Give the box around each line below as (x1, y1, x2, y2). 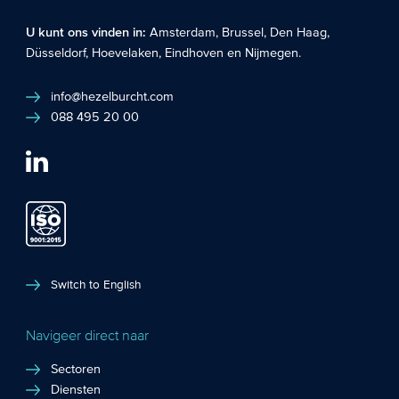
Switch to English (51, 277, 142, 292)
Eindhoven (165, 46, 224, 61)
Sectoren (51, 362, 102, 377)
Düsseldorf (26, 46, 86, 61)
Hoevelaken (92, 46, 159, 61)
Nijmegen (245, 46, 299, 61)
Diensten (51, 382, 102, 397)
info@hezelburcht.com (51, 89, 175, 104)
